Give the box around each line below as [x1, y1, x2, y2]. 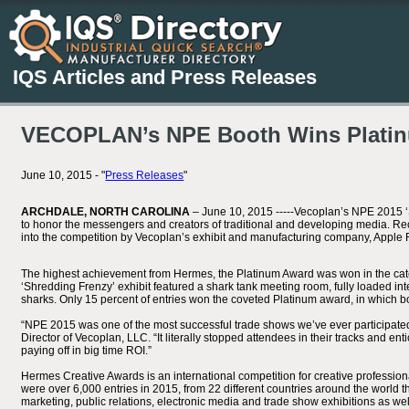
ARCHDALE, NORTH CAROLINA [21, 205, 194, 218]
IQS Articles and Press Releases [13, 65, 317, 89]
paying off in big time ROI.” [21, 344, 152, 357]
